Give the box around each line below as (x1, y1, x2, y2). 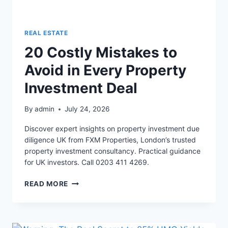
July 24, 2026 (65, 105, 110, 113)
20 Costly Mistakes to (24, 43, 177, 61)
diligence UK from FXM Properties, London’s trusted (24, 135, 196, 145)
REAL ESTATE (24, 28, 68, 37)
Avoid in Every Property (24, 61, 186, 79)
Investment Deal (24, 79, 137, 97)
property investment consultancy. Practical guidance (24, 147, 201, 156)
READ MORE (24, 180, 69, 188)
